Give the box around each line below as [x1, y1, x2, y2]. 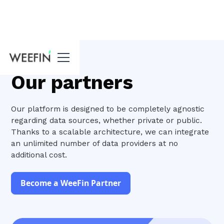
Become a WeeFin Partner [20, 177, 121, 189]
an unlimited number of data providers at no [11, 138, 178, 148]
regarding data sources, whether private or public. [11, 115, 202, 125]
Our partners [11, 70, 133, 94]
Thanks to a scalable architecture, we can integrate [11, 126, 209, 136]
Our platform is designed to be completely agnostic [11, 103, 205, 113]
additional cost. [11, 149, 67, 159]
